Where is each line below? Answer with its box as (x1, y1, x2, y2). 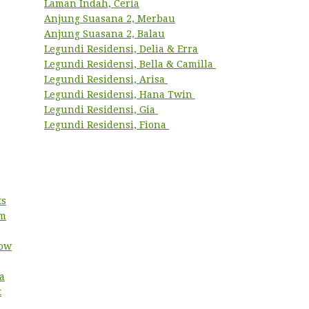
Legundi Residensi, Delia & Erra (44, 43, 198, 54)
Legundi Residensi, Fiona (44, 119, 169, 130)
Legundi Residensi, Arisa (44, 74, 168, 85)
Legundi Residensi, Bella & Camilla (44, 59, 216, 70)
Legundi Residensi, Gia (44, 104, 158, 115)
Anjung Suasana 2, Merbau (44, 13, 175, 24)
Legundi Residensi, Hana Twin (44, 89, 195, 100)
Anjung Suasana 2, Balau (44, 28, 165, 39)
